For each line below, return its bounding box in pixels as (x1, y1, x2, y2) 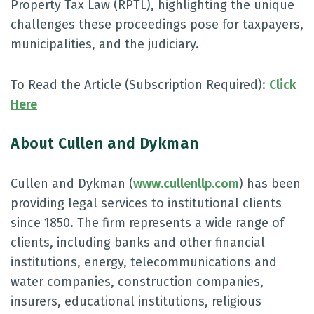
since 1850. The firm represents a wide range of (11, 215, 284, 231)
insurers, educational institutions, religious (11, 294, 261, 309)
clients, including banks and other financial (11, 235, 265, 250)
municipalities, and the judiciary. (11, 36, 199, 52)
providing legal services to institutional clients (11, 196, 282, 211)
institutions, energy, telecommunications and (11, 254, 277, 270)
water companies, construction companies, (11, 274, 264, 289)
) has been (239, 176, 301, 191)
